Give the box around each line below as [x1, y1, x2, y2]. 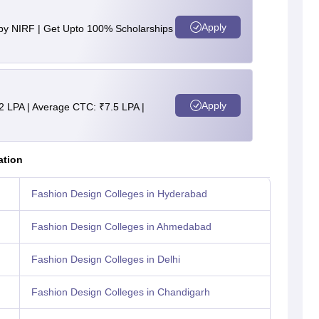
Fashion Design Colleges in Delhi [31, 253, 180, 266]
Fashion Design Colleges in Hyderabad [31, 188, 207, 200]
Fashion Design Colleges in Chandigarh [31, 286, 210, 298]
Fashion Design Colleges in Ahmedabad [31, 221, 211, 233]
